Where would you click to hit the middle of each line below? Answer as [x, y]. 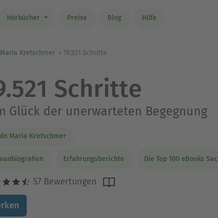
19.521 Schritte [85, 53]
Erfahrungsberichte [94, 159]
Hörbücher [24, 18]
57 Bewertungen [64, 181]
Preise [77, 18]
